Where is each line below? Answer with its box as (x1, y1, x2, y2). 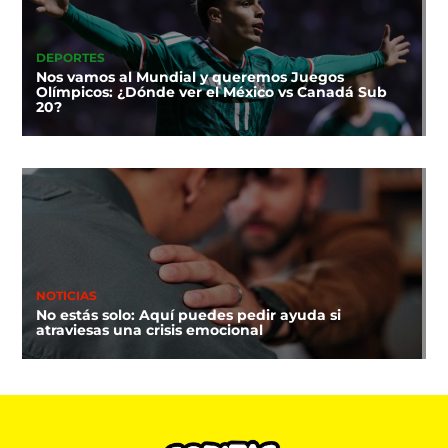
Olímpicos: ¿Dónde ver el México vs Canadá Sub (35, 83, 387, 102)
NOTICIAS (35, 289, 97, 304)
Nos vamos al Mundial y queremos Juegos (35, 68, 344, 87)
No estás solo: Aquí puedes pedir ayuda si (35, 306, 341, 325)
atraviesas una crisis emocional (35, 321, 263, 340)
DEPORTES (35, 51, 105, 66)
